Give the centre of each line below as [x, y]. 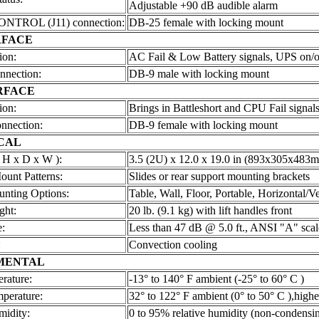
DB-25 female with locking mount [206, 23]
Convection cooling [173, 245]
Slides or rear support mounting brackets [219, 177]
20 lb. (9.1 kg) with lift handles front [210, 211]
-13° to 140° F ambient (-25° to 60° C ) [216, 279]
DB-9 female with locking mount [203, 125]
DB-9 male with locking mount [199, 74]
